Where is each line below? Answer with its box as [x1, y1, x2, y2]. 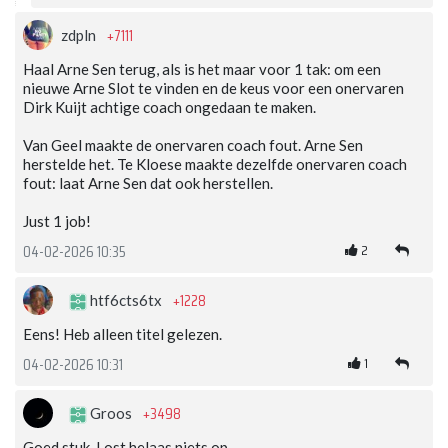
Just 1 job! [23, 212, 91, 231]
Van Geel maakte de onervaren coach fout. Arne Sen [23, 136, 363, 155]
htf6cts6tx [87, 291, 165, 310]
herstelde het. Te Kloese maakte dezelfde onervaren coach [23, 155, 407, 174]
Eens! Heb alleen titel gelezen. [23, 325, 222, 344]
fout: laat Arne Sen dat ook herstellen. [23, 174, 273, 193]
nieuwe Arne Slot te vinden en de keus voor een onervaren [23, 79, 404, 98]
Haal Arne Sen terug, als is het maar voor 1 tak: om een [23, 60, 381, 79]
